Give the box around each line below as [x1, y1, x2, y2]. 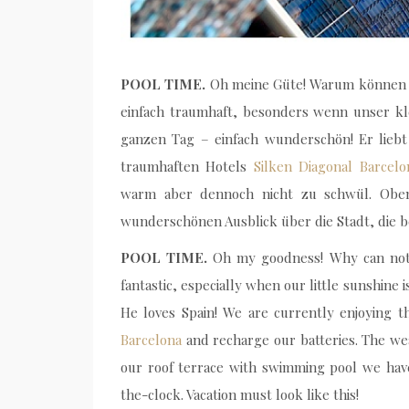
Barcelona [121, 330, 182, 349]
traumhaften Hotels [121, 156, 254, 175]
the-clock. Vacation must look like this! [121, 384, 359, 404]
